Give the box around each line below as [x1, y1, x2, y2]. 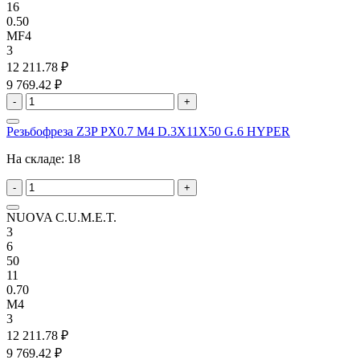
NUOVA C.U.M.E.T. [6, 211, 117, 225]
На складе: [6, 152, 67, 166]
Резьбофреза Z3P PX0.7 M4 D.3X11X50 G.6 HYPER [6, 125, 290, 139]
